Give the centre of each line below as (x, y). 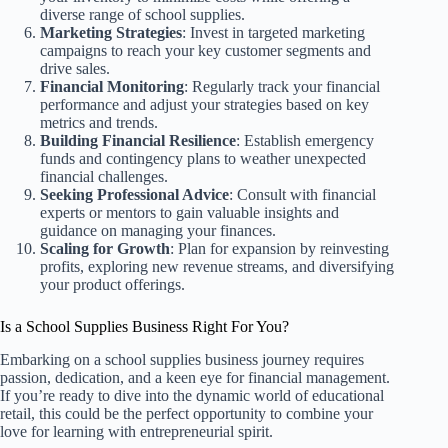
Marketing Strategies (111, 33)
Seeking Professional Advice (134, 195)
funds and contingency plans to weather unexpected (203, 159)
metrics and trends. (99, 123)
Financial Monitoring (112, 87)
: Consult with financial (302, 195)
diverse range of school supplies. (142, 15)
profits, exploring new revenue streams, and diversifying (217, 267)
